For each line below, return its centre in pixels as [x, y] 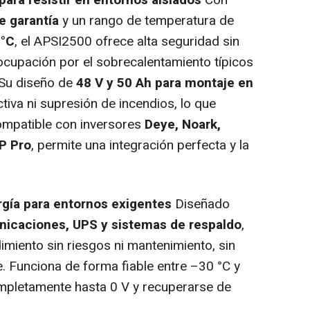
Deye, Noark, [183, 125]
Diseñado [202, 204]
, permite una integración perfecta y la [140, 146]
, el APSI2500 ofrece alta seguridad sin [127, 42]
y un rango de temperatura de [146, 21]
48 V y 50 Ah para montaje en [165, 83]
